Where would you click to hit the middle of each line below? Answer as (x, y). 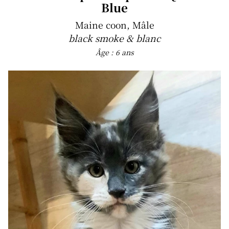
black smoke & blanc (114, 38)
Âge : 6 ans (114, 52)
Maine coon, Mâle (114, 25)
